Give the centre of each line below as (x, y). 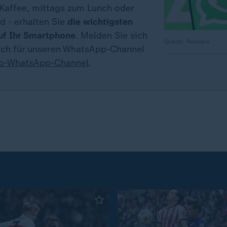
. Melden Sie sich (111, 36)
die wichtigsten (100, 22)
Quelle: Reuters (187, 42)
